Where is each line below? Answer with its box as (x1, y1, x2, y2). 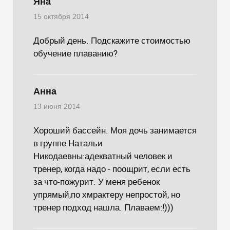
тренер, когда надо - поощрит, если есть (33, 163, 190, 175)
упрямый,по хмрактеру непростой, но (33, 188, 180, 200)
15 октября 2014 (33, 12, 89, 22)
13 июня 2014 (33, 102, 80, 111)
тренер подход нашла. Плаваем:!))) (33, 201, 174, 213)
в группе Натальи (33, 137, 103, 149)
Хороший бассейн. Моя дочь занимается (33, 124, 197, 136)
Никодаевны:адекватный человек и (33, 150, 172, 162)
